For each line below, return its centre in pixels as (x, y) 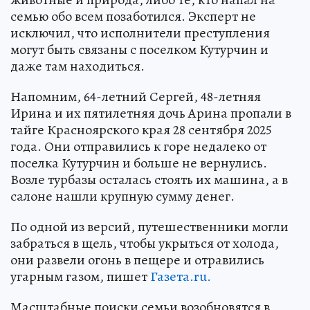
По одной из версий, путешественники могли (149, 226)
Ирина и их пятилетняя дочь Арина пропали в (151, 113)
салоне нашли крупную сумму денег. (122, 196)
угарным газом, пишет (80, 276)
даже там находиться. (77, 66)
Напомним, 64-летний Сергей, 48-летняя (136, 96)
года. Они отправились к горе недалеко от (138, 146)
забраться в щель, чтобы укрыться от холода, (145, 243)
